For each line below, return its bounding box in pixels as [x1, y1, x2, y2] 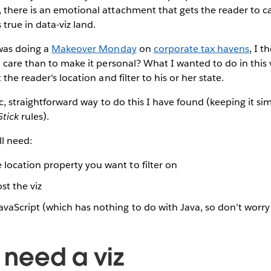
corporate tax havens [153, 42, 250, 55]
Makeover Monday [51, 42, 137, 55]
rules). [19, 109, 50, 123]
